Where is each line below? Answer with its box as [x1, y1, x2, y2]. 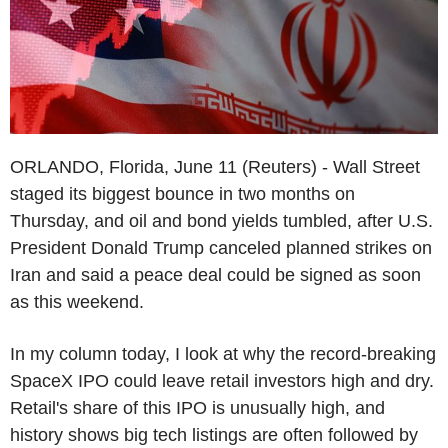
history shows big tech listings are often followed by [10, 424, 418, 445]
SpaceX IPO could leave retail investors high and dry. [10, 370, 434, 391]
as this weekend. [10, 291, 144, 312]
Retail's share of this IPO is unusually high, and [10, 397, 385, 418]
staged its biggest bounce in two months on [10, 183, 355, 204]
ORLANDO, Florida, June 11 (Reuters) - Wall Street [10, 156, 420, 177]
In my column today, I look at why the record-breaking [10, 343, 436, 364]
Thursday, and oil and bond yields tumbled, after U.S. [10, 210, 433, 231]
